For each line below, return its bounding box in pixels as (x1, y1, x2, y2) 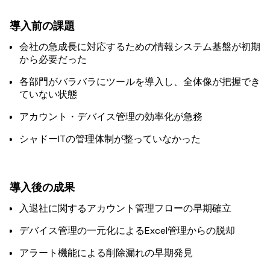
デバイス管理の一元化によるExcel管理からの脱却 (19, 224, 235, 237)
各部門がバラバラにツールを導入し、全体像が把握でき (19, 75, 260, 88)
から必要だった (19, 53, 87, 66)
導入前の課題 (10, 19, 75, 33)
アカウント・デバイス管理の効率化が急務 (19, 110, 202, 123)
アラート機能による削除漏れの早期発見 (19, 246, 193, 259)
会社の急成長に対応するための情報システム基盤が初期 (19, 40, 260, 53)
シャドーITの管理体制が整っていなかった (19, 133, 201, 145)
